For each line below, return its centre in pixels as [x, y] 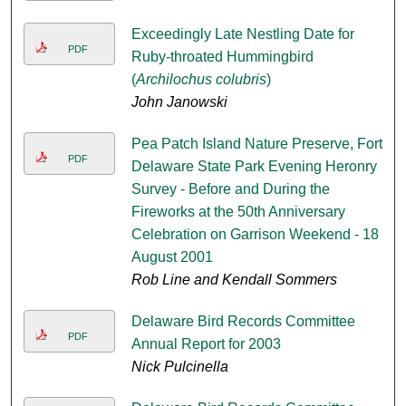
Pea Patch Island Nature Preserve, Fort [256, 144]
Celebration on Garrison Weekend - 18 [255, 235]
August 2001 [172, 257]
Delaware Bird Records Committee [243, 322]
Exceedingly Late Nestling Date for [242, 34]
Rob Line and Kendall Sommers [234, 280]
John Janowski [179, 102]
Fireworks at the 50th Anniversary [238, 212]
